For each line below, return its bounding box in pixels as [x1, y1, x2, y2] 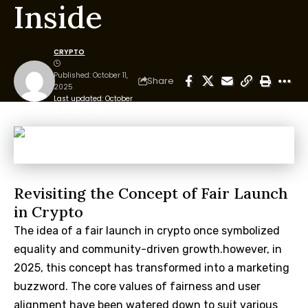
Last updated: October [54, 93, 133, 104]
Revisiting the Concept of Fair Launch [14, 183, 288, 203]
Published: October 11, [54, 69, 129, 80]
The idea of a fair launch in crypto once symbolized [14, 223, 280, 237]
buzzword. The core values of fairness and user [14, 279, 261, 293]
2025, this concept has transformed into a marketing [14, 261, 289, 274]
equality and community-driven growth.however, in [14, 242, 282, 256]
